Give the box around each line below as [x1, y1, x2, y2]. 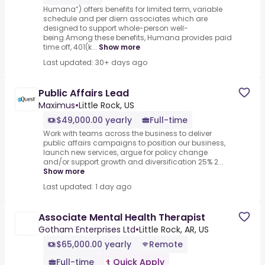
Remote [149, 238, 183, 251]
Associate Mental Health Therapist [38, 211, 205, 225]
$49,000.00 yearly [56, 114, 132, 127]
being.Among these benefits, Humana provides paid [43, 33, 232, 43]
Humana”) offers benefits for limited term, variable [43, 4, 222, 15]
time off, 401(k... [43, 42, 97, 53]
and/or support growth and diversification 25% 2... [43, 157, 224, 167]
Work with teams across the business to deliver [43, 128, 212, 139]
